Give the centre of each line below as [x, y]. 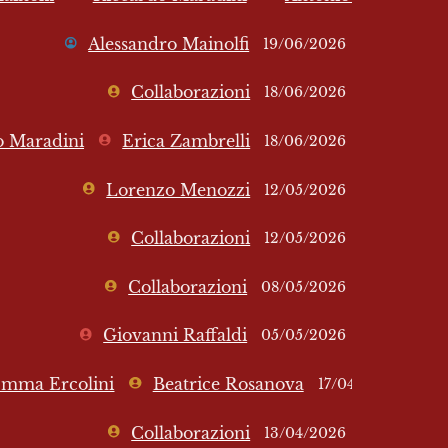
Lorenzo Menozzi [178, 190]
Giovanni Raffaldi [175, 336]
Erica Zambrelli [186, 141]
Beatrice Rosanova [228, 384]
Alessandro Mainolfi [169, 44]
